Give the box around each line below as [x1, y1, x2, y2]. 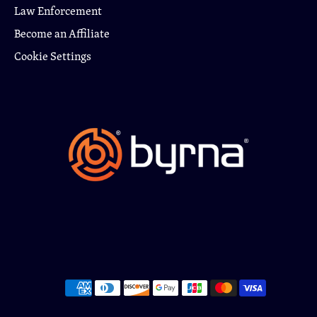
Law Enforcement [14, 2, 102, 19]
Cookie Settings [14, 47, 91, 64]
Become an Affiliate [14, 25, 110, 42]
